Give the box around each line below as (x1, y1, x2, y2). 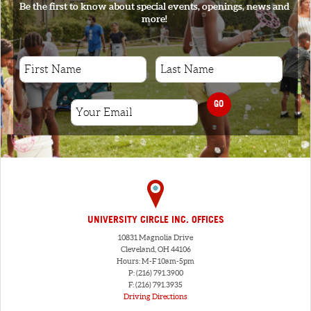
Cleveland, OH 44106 (120, 245, 191, 254)
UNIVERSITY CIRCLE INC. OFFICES (87, 213, 224, 226)
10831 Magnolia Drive (118, 233, 193, 242)
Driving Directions (124, 292, 187, 301)
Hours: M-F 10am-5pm (117, 257, 194, 266)
